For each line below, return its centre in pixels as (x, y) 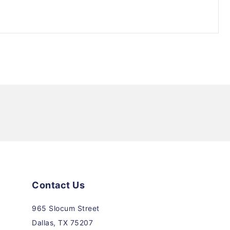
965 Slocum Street (66, 208)
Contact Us (58, 185)
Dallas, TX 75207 (62, 223)
